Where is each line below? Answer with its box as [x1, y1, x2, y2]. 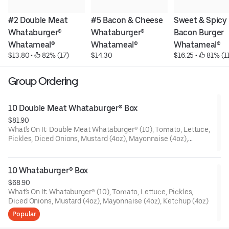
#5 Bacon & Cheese [90, 15, 163, 26]
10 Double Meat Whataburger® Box [8, 103, 138, 113]
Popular [12, 210, 36, 218]
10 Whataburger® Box [8, 166, 88, 176]
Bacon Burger [173, 28, 224, 38]
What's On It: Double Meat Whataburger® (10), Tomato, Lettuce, [8, 125, 211, 134]
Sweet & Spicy [173, 15, 227, 26]
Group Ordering [8, 75, 78, 88]
